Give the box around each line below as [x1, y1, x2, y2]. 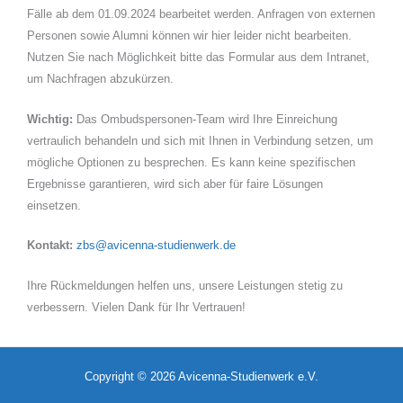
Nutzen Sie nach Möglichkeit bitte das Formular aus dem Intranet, [27, 50, 370, 65]
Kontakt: [27, 238, 73, 253]
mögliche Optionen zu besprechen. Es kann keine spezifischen [27, 155, 355, 169]
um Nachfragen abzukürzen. [27, 72, 174, 86]
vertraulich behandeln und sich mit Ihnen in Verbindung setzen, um [27, 133, 373, 148]
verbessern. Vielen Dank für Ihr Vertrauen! [27, 300, 246, 314]
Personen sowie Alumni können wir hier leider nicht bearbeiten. [27, 29, 352, 43]
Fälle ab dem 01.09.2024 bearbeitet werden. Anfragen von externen [27, 7, 375, 22]
